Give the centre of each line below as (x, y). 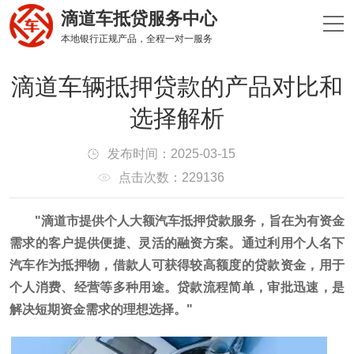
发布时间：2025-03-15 (171, 154)
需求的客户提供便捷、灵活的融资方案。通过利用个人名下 (177, 243)
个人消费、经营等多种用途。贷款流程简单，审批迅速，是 (177, 287)
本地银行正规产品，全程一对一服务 (137, 39)
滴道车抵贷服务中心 (139, 19)
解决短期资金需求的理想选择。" (101, 309)
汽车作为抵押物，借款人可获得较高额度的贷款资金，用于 (177, 265)
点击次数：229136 (171, 177)
